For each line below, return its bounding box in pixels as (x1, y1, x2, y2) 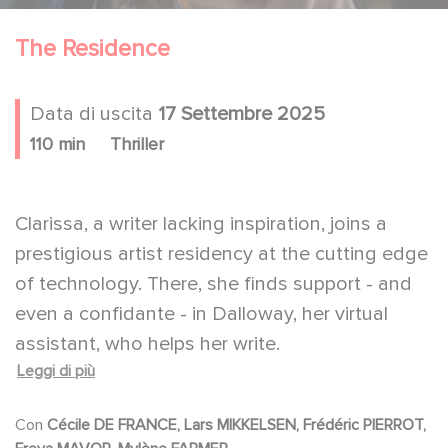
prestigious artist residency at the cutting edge (15, 241, 428, 266)
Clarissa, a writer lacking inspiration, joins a (15, 211, 387, 236)
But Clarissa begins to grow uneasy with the (15, 371, 403, 396)
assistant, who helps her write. (15, 331, 280, 356)
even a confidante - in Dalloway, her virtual (15, 301, 388, 326)
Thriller (110, 132, 164, 155)
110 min (30, 132, 90, 155)
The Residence (15, 33, 170, 63)
